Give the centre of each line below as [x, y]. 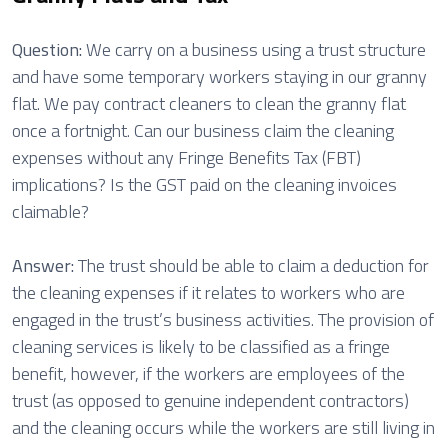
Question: [47, 49]
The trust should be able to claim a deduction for [253, 265]
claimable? [50, 211]
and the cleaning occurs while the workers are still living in [223, 427]
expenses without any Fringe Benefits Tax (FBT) [186, 157]
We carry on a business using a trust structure [254, 49]
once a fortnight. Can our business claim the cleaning [203, 130]
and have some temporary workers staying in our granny [219, 76]
